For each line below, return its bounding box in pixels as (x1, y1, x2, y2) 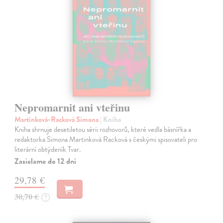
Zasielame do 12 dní (14, 155, 77, 168)
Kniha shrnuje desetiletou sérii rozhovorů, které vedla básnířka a (14, 124, 192, 135)
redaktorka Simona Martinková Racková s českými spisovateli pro (14, 134, 198, 145)
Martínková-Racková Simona (14, 114, 101, 125)
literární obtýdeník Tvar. (14, 144, 81, 155)
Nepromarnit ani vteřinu (14, 99, 130, 116)
